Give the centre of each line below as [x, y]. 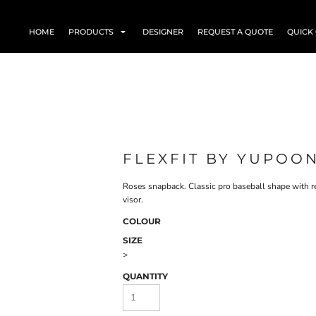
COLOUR [142, 221]
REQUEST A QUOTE [235, 31]
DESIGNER [163, 31]
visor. [133, 200]
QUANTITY [145, 276]
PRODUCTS [92, 31]
